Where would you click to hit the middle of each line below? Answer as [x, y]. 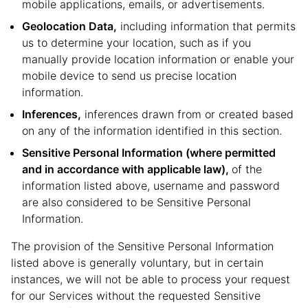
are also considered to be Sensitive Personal [136, 202]
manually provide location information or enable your [158, 59]
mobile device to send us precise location [129, 76]
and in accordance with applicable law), [127, 169]
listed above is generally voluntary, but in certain [137, 263]
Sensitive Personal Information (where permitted [149, 153]
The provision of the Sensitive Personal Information [142, 246]
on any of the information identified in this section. [152, 131]
